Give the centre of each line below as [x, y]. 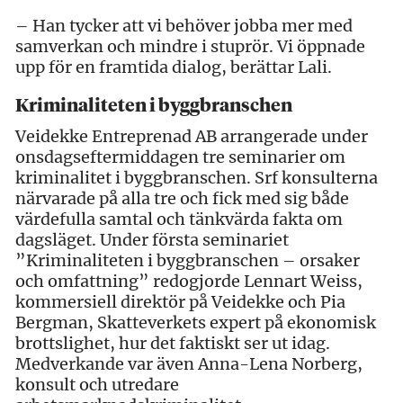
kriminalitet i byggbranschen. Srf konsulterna [197, 177]
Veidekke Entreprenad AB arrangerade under [192, 136]
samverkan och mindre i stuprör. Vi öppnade [190, 46]
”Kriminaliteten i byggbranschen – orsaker [188, 260]
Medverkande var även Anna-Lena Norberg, [189, 363]
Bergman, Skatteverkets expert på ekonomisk [196, 322]
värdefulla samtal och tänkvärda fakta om [179, 219]
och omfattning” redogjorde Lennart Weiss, [189, 281]
